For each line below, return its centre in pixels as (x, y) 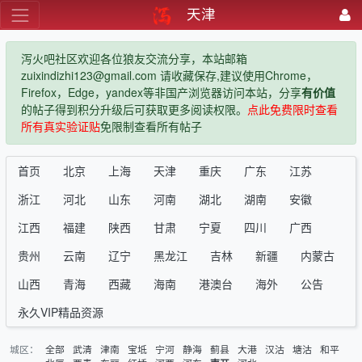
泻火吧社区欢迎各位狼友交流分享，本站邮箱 (134, 59)
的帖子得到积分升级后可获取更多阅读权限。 (134, 109)
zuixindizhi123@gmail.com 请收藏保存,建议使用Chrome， (169, 76)
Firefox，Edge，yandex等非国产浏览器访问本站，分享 (161, 93)
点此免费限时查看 (292, 109)
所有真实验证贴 (60, 126)
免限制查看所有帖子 (151, 126)
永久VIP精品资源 (61, 311)
